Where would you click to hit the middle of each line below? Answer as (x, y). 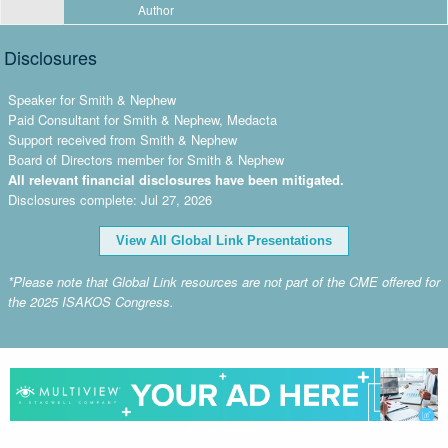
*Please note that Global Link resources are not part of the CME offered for (224, 281)
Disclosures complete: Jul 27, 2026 (110, 199)
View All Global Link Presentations (224, 240)
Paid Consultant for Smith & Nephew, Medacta (142, 119)
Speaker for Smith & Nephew (92, 99)
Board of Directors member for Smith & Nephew (146, 159)
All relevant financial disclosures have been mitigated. (176, 179)
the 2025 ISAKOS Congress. (91, 301)
